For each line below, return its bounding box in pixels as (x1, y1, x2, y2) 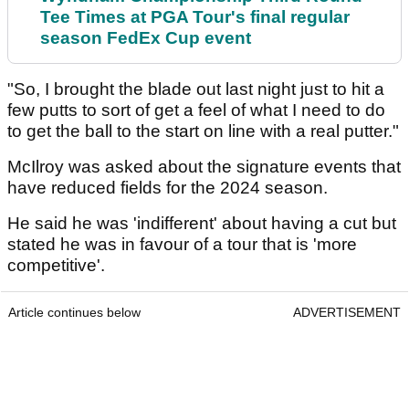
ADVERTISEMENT (293, 305, 401, 320)
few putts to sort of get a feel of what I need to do (7, 100, 385, 121)
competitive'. (7, 256, 110, 276)
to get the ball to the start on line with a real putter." (7, 121, 399, 142)
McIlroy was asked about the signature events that (7, 157, 401, 177)
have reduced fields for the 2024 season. (7, 178, 332, 198)
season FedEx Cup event (40, 28, 251, 48)
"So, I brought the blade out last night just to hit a (7, 79, 384, 100)
